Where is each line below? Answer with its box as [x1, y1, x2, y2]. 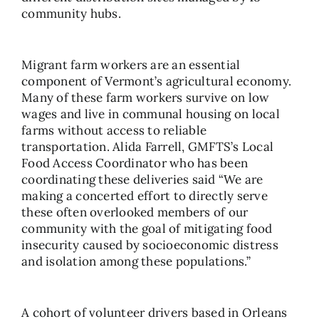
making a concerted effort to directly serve [21, 188, 268, 204]
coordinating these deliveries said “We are [21, 172, 263, 187]
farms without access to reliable [21, 122, 207, 138]
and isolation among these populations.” [21, 253, 251, 269]
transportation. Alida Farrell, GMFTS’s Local [21, 139, 274, 155]
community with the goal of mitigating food [21, 221, 273, 236]
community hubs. [21, 6, 121, 21]
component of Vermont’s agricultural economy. [21, 73, 292, 89]
